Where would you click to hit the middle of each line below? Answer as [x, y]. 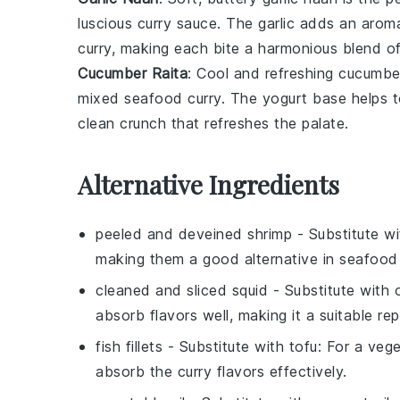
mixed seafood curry [150, 99]
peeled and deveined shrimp [194, 234]
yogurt [285, 99]
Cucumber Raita [133, 74]
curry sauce [177, 24]
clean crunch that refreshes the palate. [213, 124]
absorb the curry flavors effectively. [221, 372]
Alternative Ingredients [208, 185]
